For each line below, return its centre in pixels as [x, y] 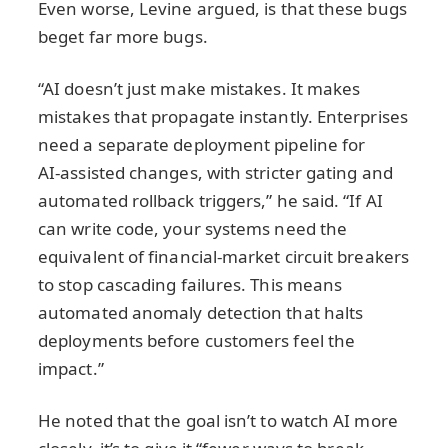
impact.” [71, 369]
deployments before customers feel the [197, 341]
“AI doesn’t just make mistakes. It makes [199, 89]
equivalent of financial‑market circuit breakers [223, 257]
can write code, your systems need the [193, 229]
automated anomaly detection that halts [201, 313]
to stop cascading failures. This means [190, 285]
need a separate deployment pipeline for [202, 145]
